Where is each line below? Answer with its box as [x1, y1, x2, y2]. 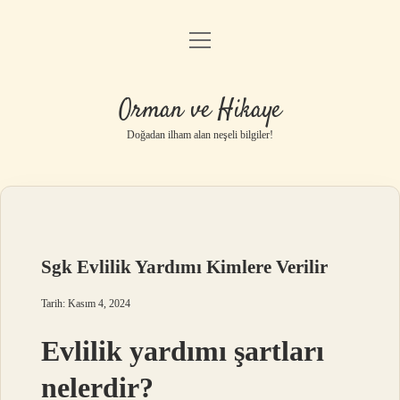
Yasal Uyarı [167, 128, 233, 143]
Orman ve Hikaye [119, 93, 281, 129]
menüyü [188, 31, 244, 46]
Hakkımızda [165, 173, 235, 188]
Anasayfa [173, 37, 227, 52]
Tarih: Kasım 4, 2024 [41, 297, 131, 310]
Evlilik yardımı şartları [41, 335, 325, 367]
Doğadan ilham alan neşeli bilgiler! [127, 129, 273, 141]
